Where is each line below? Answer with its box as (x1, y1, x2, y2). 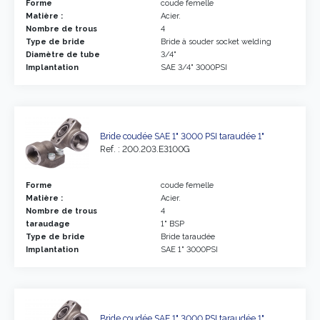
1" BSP (161, 219, 184, 229)
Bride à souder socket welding (161, 36, 271, 46)
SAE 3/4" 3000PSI (161, 62, 227, 72)
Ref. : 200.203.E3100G (100, 144, 190, 154)
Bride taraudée (161, 231, 215, 241)
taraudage (26, 219, 70, 229)
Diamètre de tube (26, 49, 100, 59)
